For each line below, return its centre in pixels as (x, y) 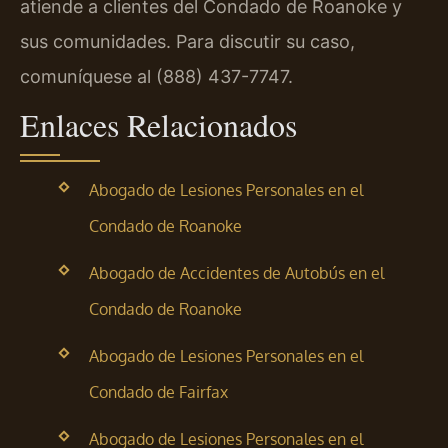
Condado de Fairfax (158, 391)
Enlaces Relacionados (158, 124)
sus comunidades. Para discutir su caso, (187, 42)
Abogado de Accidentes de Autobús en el (236, 272)
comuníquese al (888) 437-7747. (156, 77)
